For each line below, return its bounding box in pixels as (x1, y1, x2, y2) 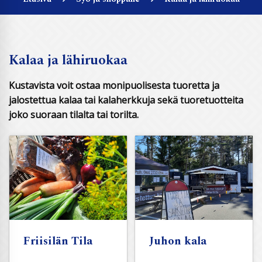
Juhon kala (149, 232, 206, 250)
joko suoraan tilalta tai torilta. (9, 108, 139, 121)
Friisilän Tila (23, 232, 92, 250)
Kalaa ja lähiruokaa (9, 50, 127, 70)
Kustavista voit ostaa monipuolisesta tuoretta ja (9, 79, 219, 92)
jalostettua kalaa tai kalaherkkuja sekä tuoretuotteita (9, 94, 243, 106)
